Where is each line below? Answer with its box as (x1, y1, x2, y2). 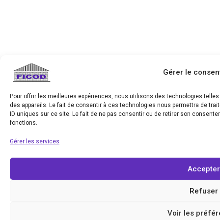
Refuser (189, 186, 218, 195)
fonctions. (10, 119, 37, 126)
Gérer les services (10, 138, 59, 145)
